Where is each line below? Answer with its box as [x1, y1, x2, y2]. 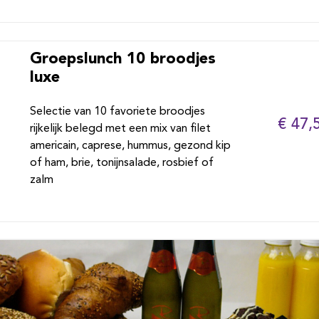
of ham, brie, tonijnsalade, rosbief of [29, 157, 214, 169]
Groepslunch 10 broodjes [29, 48, 216, 67]
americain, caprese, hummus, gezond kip [29, 140, 231, 152]
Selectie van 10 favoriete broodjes [29, 106, 205, 117]
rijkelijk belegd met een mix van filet [29, 123, 211, 135]
